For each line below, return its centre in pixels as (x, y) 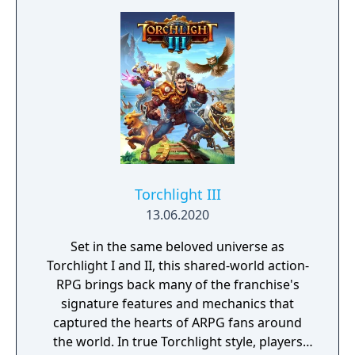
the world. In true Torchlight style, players (177, 342)
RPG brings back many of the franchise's (177, 284)
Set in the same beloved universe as (177, 246)
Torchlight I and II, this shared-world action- (177, 265)
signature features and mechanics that (177, 303)
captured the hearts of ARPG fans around (177, 323)
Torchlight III (177, 194)
